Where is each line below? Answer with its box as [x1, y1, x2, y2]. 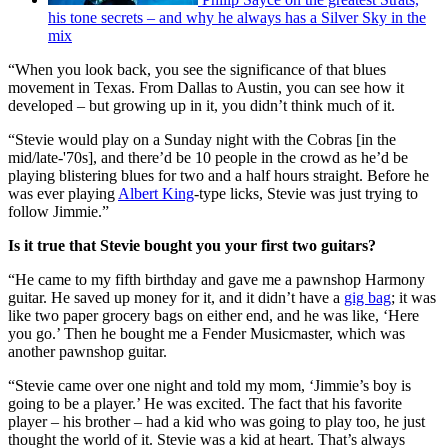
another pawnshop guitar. [8, 342, 167, 360]
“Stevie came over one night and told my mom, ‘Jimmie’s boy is [8, 376, 411, 394]
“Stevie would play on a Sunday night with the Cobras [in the [8, 130, 396, 148]
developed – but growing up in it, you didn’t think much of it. [8, 96, 395, 114]
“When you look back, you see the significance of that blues [8, 60, 386, 78]
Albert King [118, 184, 194, 202]
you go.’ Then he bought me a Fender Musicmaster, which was [8, 324, 405, 342]
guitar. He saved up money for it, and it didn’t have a [8, 288, 344, 306]
